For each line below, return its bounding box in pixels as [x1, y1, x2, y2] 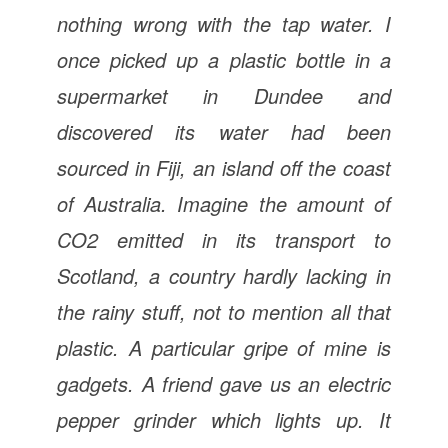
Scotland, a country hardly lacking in [56, 260, 392, 290]
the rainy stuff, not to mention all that [56, 296, 392, 326]
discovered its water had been [56, 116, 392, 146]
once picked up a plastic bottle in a [56, 44, 392, 74]
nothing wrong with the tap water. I [56, 8, 392, 38]
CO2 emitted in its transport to [56, 224, 392, 254]
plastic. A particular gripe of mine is [56, 332, 392, 362]
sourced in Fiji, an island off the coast [56, 152, 392, 182]
